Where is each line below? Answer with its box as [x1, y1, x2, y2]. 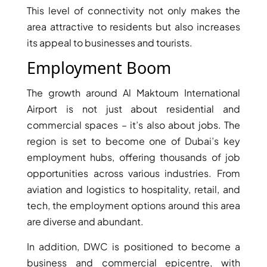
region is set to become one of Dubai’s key [27, 135, 240, 148]
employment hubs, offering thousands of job [27, 151, 240, 164]
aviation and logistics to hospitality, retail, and [27, 183, 240, 196]
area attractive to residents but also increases [27, 20, 240, 33]
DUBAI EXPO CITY [82, 126, 142, 137]
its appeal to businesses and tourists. [27, 36, 193, 49]
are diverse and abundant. [27, 215, 144, 228]
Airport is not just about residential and [27, 103, 240, 116]
